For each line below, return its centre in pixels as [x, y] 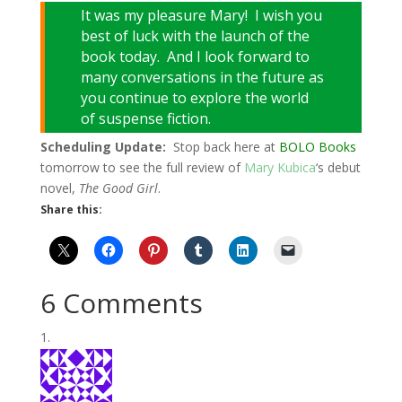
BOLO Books [317, 147]
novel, [59, 188]
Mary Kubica [280, 167]
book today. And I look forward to [195, 57]
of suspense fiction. [145, 118]
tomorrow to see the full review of [142, 167]
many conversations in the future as [202, 77]
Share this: [71, 210]
